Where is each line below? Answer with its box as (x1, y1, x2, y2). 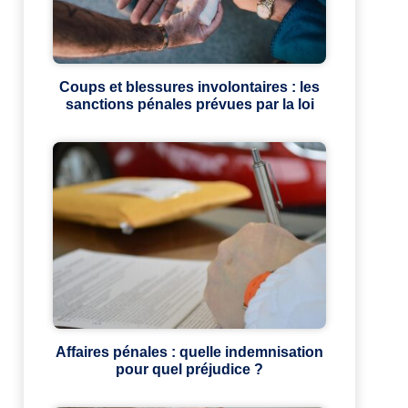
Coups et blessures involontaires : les (59, 79, 320, 96)
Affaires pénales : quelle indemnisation (56, 344, 323, 361)
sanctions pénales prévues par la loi (65, 97, 314, 113)
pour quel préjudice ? (116, 362, 263, 378)
